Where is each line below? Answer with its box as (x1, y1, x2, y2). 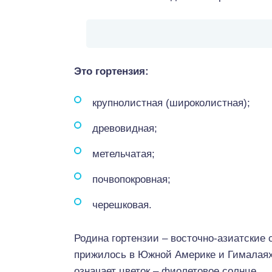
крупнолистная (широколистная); (92, 97, 250, 109)
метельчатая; (92, 148, 155, 160)
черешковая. (92, 199, 152, 211)
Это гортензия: (74, 66, 149, 77)
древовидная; (92, 123, 157, 134)
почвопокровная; (92, 174, 171, 185)
